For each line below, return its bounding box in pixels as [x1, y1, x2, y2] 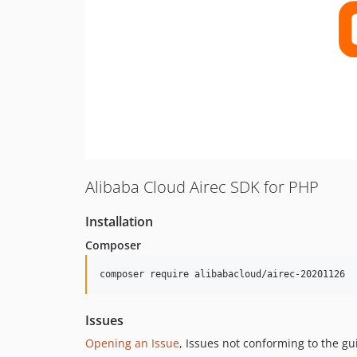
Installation [85, 212, 153, 230]
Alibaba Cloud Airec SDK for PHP [85, 175, 319, 198]
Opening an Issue [85, 335, 179, 351]
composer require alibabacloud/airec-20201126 [100, 268, 345, 280]
